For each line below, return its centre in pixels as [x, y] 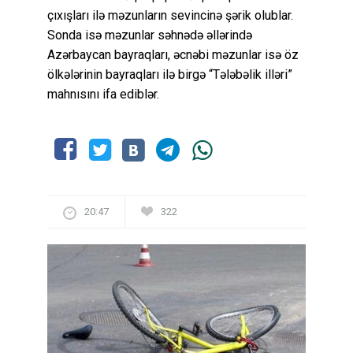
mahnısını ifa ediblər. [103, 94]
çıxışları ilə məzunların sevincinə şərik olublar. [170, 15]
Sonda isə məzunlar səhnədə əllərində [150, 35]
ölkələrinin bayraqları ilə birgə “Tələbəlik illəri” [170, 74]
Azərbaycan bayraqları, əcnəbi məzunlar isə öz [173, 54]
